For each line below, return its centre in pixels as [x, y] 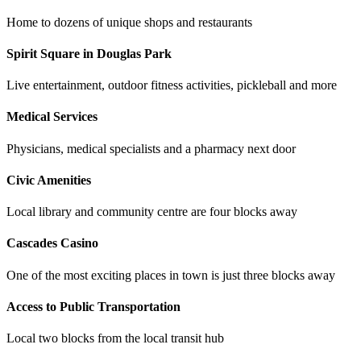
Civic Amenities [49, 180]
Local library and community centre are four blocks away [152, 212]
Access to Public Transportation [93, 306]
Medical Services [52, 117]
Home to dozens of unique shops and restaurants [129, 22]
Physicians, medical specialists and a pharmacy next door [151, 148]
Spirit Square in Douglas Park [89, 53]
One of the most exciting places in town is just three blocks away [171, 275]
